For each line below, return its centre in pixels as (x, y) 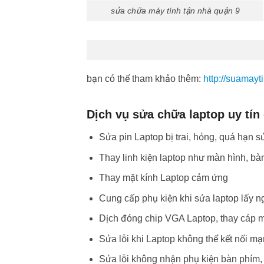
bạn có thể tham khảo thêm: (145, 78)
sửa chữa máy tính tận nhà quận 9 (175, 10)
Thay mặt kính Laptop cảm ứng (163, 178)
